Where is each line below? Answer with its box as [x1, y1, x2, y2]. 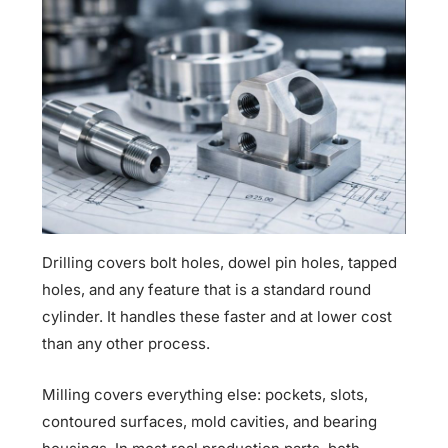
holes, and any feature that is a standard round [42, 280, 372, 300]
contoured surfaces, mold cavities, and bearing [42, 412, 378, 432]
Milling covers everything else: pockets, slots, [42, 385, 369, 405]
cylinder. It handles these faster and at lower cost [42, 307, 393, 327]
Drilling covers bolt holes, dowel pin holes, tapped [42, 253, 398, 273]
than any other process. [42, 334, 211, 354]
